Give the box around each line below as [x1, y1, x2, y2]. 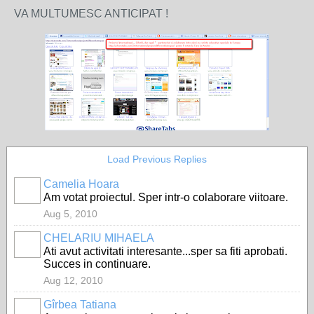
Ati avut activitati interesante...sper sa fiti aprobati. [43, 245, 287, 257]
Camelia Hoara [43, 178, 119, 190]
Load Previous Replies [107, 153, 207, 165]
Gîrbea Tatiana [43, 299, 116, 310]
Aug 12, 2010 [43, 275, 103, 286]
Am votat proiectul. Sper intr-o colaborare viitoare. [43, 191, 288, 203]
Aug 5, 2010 [43, 208, 97, 219]
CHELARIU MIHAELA [43, 232, 154, 244]
